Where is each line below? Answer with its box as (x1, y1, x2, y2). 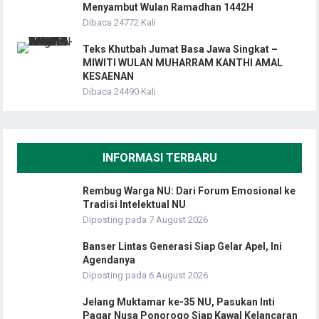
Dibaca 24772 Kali (83, 16, 157, 28)
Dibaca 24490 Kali (83, 85, 157, 97)
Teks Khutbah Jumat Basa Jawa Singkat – (83, 43, 278, 55)
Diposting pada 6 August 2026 (83, 269, 209, 281)
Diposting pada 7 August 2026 (83, 214, 209, 225)
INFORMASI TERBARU (102, 150, 217, 164)
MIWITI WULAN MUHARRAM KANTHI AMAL (83, 56, 283, 68)
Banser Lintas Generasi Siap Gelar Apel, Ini (83, 240, 283, 252)
